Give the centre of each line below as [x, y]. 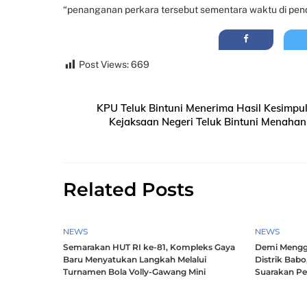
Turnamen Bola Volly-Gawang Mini [134, 272]
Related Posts [128, 190]
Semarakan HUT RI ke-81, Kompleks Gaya [149, 247]
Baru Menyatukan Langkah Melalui [135, 260]
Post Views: [104, 65]
